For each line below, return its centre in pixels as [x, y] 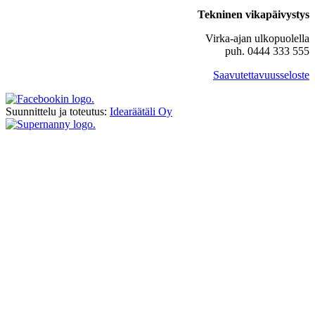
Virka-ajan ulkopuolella [257, 39]
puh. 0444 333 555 [267, 51]
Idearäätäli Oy [141, 112]
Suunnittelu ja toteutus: [58, 112]
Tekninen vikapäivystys [253, 15]
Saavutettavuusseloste [261, 75]
